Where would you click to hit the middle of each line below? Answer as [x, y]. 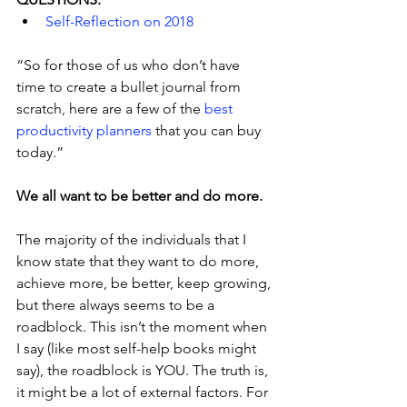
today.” [40, 152]
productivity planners [84, 130]
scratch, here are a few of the [109, 108]
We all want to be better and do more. [139, 195]
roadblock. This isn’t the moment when [144, 326]
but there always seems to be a [117, 304]
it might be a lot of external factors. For [144, 392]
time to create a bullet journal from [130, 86]
